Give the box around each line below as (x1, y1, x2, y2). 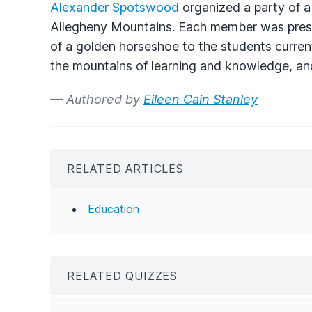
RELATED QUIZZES (67, 268, 178, 283)
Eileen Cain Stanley (143, 91, 258, 107)
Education (88, 201, 139, 216)
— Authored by (50, 91, 143, 107)
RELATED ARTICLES (67, 161, 184, 175)
